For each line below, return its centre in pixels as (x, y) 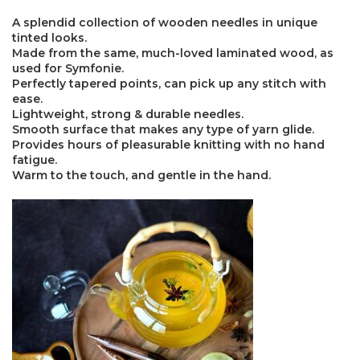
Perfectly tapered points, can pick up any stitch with (169, 83)
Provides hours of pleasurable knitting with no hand (168, 144)
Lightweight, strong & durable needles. (128, 114)
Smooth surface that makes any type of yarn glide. (163, 129)
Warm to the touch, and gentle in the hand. (141, 175)
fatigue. (35, 160)
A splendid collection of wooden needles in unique (165, 22)
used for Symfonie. (68, 68)
